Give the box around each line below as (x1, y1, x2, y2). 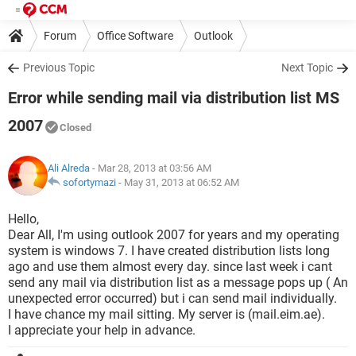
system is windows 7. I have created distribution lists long (8, 243, 330, 258)
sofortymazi (63, 176, 116, 188)
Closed (60, 122, 91, 133)
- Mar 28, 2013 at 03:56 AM (90, 162, 211, 174)
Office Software (97, 29, 173, 42)
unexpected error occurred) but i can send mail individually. (8, 291, 337, 306)
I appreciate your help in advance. (8, 323, 195, 338)
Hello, (8, 211, 39, 226)
